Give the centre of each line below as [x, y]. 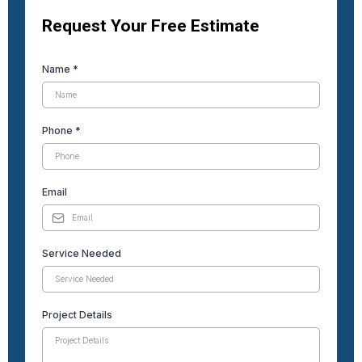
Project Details [77, 315]
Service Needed [82, 254]
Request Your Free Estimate [151, 26]
